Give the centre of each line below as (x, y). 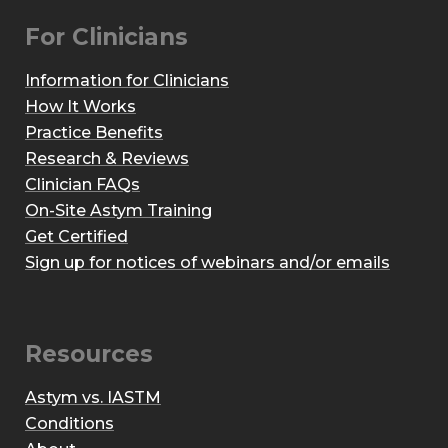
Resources (89, 354)
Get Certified (76, 236)
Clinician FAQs (82, 184)
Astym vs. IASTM (93, 397)
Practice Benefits (94, 132)
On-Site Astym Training (118, 210)
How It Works (80, 106)
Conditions (69, 423)
